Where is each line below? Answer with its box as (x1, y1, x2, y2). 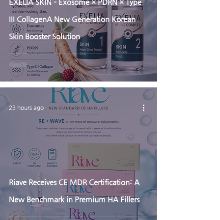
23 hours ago (9, 104, 44, 111)
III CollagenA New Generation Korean (9, 15, 136, 23)
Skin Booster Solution (9, 32, 80, 40)
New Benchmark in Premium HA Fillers (9, 195, 139, 203)
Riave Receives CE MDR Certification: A (9, 178, 139, 186)
